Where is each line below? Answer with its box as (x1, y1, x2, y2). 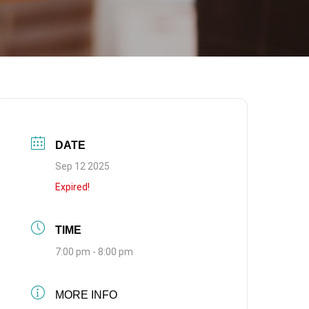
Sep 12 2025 (55, 161, 110, 172)
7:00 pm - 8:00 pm (55, 246, 134, 257)
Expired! (55, 181, 90, 192)
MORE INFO (55, 289, 118, 301)
